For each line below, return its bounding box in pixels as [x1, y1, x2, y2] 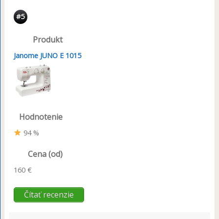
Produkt [32, 34, 63, 45]
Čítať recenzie [23, 189, 74, 200]
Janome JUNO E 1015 [13, 50, 81, 60]
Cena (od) [27, 148, 63, 159]
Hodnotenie [19, 111, 63, 122]
